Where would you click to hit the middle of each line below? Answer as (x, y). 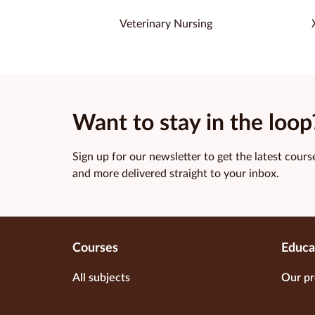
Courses (95, 249)
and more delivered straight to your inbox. (176, 174)
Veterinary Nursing (166, 24)
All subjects (101, 278)
